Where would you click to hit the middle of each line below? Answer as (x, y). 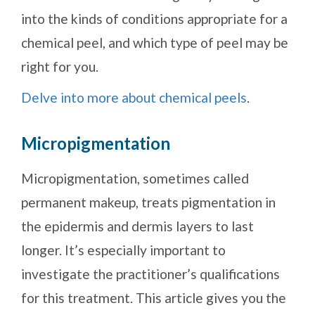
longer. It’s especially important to (123, 250)
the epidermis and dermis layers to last (137, 226)
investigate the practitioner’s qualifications (150, 274)
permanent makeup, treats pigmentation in (148, 202)
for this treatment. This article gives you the (154, 298)
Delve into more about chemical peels (134, 98)
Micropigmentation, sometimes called (135, 179)
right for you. (60, 67)
